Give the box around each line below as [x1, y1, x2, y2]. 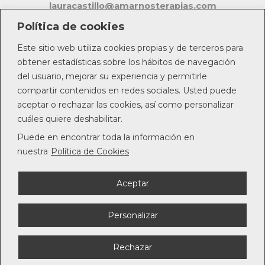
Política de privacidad [86, 200, 179, 211]
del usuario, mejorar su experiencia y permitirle [17, 70, 207, 82]
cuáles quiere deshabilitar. [17, 113, 122, 124]
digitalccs [183, 61, 222, 72]
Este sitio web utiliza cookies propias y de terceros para [17, 42, 243, 53]
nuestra [17, 146, 48, 157]
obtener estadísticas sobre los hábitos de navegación [17, 56, 235, 67]
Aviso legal [109, 220, 156, 231]
